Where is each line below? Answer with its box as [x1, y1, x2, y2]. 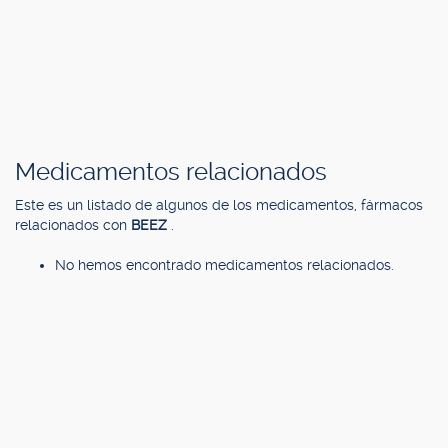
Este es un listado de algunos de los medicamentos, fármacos [15, 197, 423, 213]
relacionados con [15, 217, 131, 233]
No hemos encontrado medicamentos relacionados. [55, 257, 394, 273]
